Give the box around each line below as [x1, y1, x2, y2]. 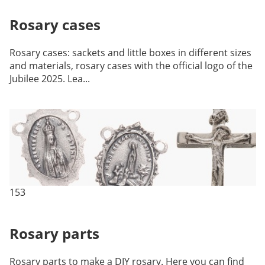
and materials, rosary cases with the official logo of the [9, 59, 253, 72]
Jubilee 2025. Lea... [9, 72, 90, 85]
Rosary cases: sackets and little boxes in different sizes [9, 46, 251, 59]
